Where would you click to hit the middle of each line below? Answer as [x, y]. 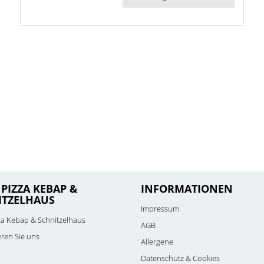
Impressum [160, 209]
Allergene [157, 242]
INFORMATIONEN [187, 189]
